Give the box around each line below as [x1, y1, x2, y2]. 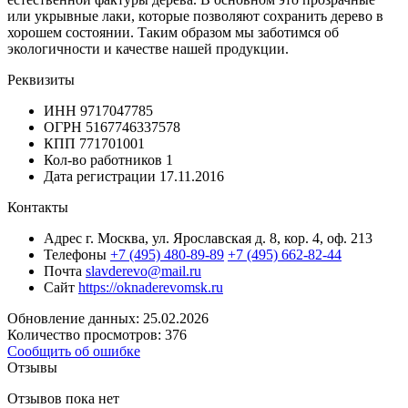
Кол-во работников [44, 151, 162, 168]
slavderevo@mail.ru [86, 262, 201, 279]
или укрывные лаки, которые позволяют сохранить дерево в [7, 7, 383, 24]
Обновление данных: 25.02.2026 [7, 310, 209, 326]
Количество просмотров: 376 [7, 326, 187, 342]
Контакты [7, 199, 68, 215]
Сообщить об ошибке [7, 342, 140, 359]
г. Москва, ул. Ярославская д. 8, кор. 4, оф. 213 [86, 229, 372, 246]
